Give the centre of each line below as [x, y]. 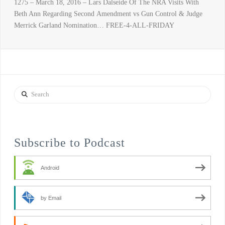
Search [23, 91]
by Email [51, 198]
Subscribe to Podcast [69, 142]
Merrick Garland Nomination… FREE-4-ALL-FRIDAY [94, 25]
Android [50, 167]
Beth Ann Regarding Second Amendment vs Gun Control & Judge [108, 14]
